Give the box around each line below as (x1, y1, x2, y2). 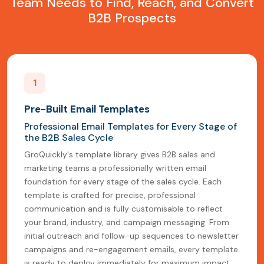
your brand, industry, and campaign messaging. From (24, 217, 229, 228)
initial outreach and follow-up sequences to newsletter (24, 230, 239, 242)
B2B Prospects (88, 9, 176, 27)
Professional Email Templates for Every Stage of (24, 120, 237, 133)
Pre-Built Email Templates (24, 103, 150, 116)
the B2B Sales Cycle (24, 131, 113, 144)
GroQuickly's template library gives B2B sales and (24, 149, 215, 160)
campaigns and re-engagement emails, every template (24, 244, 238, 255)
